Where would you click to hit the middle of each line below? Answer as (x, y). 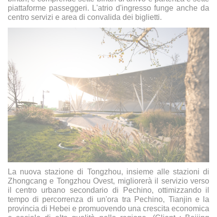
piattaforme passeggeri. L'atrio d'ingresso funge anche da (108, 8)
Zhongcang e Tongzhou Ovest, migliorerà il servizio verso (108, 181)
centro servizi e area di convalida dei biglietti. (85, 17)
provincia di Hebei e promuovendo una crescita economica (108, 208)
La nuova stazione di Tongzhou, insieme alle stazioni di (108, 171)
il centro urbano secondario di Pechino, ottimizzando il (108, 190)
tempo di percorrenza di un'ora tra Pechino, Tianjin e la (108, 199)
